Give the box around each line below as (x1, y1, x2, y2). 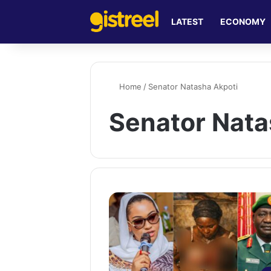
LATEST (171, 16, 204, 27)
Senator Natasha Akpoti (148, 82, 238, 91)
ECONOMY (220, 16, 266, 27)
